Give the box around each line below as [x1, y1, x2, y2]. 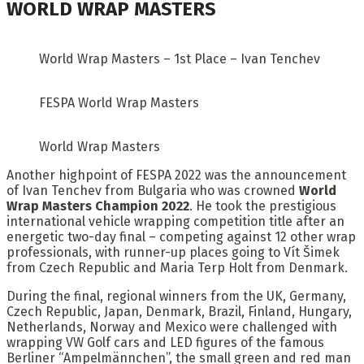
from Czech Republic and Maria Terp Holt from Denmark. [6, 260, 348, 276]
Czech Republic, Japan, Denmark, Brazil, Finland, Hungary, [6, 304, 352, 320]
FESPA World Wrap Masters [39, 95, 199, 111]
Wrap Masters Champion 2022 [6, 198, 189, 214]
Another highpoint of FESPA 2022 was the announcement [6, 167, 346, 184]
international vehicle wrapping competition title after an [6, 214, 344, 230]
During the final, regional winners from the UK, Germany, [6, 288, 346, 305]
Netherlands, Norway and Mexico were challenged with [6, 319, 337, 336]
